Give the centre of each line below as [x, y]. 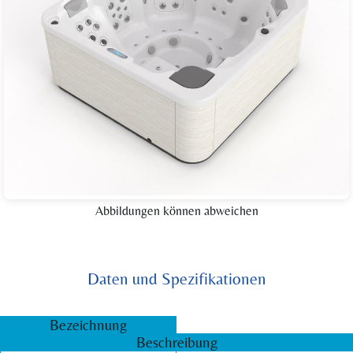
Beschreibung [176, 342]
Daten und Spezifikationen [176, 279]
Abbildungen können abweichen [176, 210]
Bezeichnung [88, 324]
